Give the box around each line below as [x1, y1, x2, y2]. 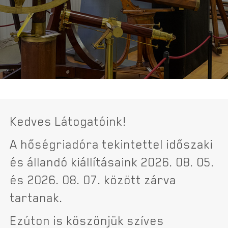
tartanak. [10, 190, 63, 205]
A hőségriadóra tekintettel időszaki [10, 136, 213, 151]
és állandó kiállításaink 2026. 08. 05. [10, 154, 215, 169]
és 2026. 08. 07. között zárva [10, 172, 177, 187]
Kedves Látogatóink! [10, 113, 126, 128]
